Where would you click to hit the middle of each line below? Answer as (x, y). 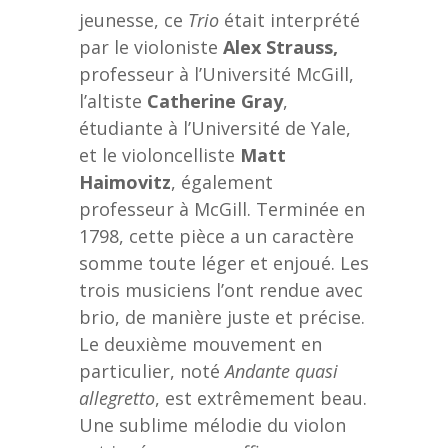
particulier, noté (152, 370)
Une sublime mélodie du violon (212, 424)
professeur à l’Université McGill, (216, 73)
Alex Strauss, (280, 46)
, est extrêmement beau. (261, 397)
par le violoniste (151, 46)
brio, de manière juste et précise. (222, 316)
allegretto (117, 397)
